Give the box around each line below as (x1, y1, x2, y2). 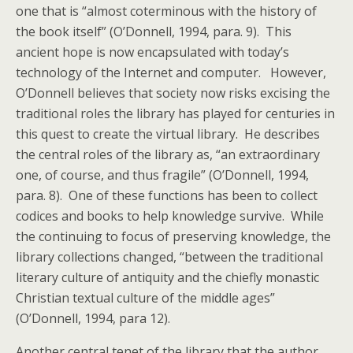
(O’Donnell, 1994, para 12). (16, 310, 170, 327)
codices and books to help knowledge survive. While (16, 207, 324, 225)
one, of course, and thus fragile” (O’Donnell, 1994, (16, 166, 309, 184)
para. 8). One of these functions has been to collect (16, 187, 318, 204)
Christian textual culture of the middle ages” (16, 289, 275, 307)
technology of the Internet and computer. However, (16, 64, 326, 81)
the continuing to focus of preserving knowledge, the (16, 228, 331, 245)
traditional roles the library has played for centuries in (16, 105, 335, 122)
